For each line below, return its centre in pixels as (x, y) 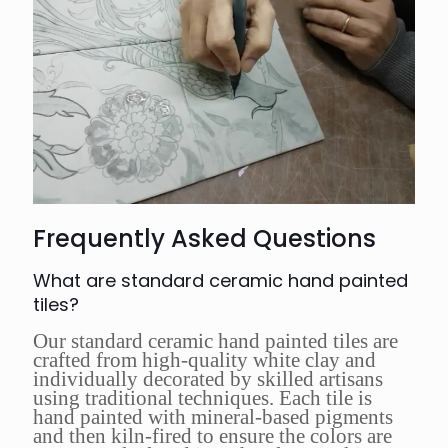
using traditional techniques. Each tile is (202, 398)
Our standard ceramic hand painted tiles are (215, 341)
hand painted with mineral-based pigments (213, 417)
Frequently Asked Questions (204, 239)
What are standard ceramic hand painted (220, 281)
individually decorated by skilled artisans (208, 379)
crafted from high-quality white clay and (204, 360)
